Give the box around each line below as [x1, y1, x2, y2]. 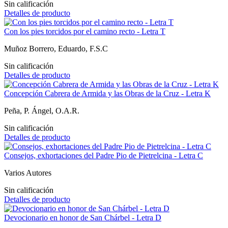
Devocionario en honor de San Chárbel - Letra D [4, 213, 161, 222]
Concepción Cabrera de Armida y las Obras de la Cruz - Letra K [4, 89, 211, 98]
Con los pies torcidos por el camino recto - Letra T [4, 26, 165, 36]
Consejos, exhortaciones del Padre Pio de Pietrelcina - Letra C [4, 151, 203, 160]
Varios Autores [4, 168, 51, 177]
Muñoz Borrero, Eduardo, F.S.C [4, 44, 108, 53]
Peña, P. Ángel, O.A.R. [4, 106, 79, 115]
